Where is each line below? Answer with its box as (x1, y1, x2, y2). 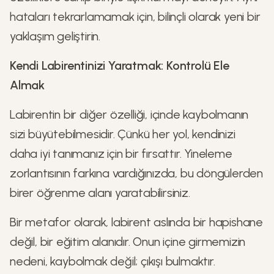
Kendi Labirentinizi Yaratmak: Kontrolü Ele (10, 58, 229, 73)
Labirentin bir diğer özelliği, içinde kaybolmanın (10, 107, 249, 122)
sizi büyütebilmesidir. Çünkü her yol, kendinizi (10, 127, 235, 141)
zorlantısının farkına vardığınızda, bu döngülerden (10, 166, 264, 180)
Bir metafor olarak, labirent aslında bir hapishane (10, 215, 263, 229)
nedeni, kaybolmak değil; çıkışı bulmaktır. (10, 254, 215, 268)
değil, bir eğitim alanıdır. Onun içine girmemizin (10, 234, 246, 249)
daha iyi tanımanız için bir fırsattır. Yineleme (10, 146, 232, 161)
